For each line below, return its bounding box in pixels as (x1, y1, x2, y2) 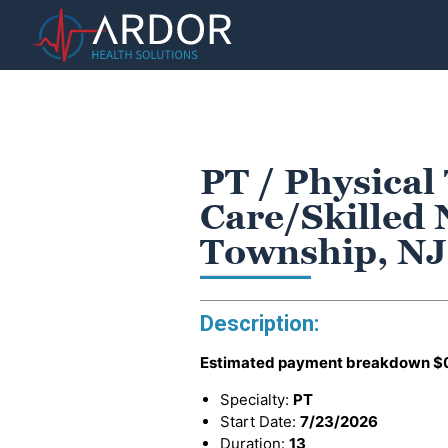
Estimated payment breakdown (200, 353, 433, 372)
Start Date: (220, 412, 300, 431)
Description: (200, 311, 319, 336)
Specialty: (220, 390, 293, 409)
